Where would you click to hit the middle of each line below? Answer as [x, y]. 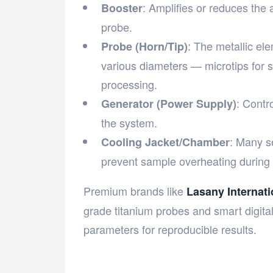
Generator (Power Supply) [169, 104]
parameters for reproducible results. [170, 229]
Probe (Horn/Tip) [144, 47]
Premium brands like [135, 191]
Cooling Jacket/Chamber [165, 142]
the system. [129, 123]
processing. [129, 84]
